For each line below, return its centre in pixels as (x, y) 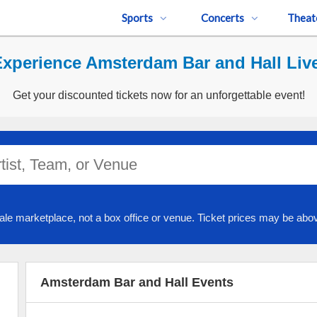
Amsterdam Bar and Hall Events (137, 282)
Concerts (222, 18)
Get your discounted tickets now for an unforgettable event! (158, 95)
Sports (137, 18)
